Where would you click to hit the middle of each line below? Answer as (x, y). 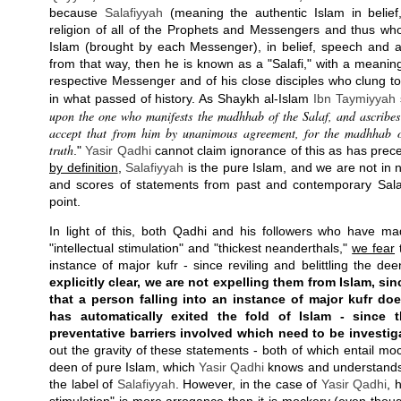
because (77, 13)
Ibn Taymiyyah (354, 98)
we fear (374, 248)
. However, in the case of (248, 384)
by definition (84, 167)
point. (65, 201)
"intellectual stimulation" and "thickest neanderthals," (201, 248)
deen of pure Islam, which (124, 367)
